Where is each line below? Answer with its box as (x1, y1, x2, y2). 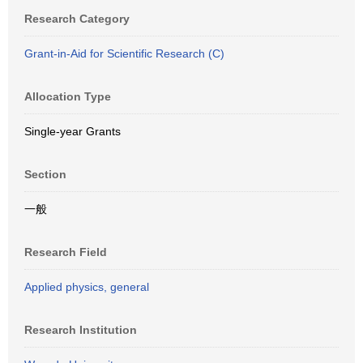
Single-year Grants (24, 125, 121, 138)
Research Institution (24, 323, 137, 336)
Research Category (24, 12, 130, 25)
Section (24, 168, 66, 181)
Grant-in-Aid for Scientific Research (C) (24, 47, 224, 60)
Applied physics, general (24, 280, 149, 293)
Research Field (24, 246, 107, 258)
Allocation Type (24, 90, 111, 103)
